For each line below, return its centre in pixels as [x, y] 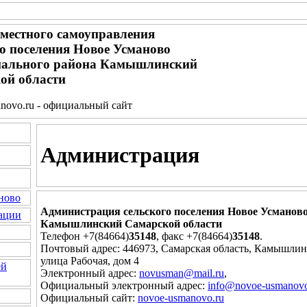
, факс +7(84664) [194, 236]
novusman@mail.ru [182, 273]
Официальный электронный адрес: [124, 285]
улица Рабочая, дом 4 [90, 260]
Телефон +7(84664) [85, 236]
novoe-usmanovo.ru [181, 297]
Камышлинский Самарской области [131, 223]
